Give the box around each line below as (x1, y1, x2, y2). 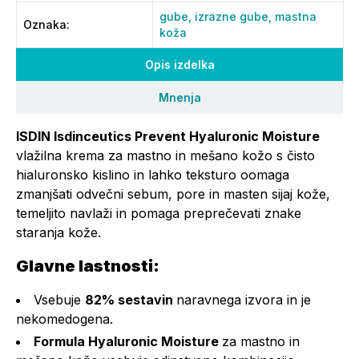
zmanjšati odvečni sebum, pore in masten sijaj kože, (16, 186, 330, 202)
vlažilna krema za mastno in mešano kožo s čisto (16, 147, 315, 163)
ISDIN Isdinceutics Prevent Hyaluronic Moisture (16, 128, 320, 144)
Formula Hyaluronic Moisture (34, 333, 222, 349)
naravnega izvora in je (176, 292, 311, 308)
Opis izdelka (144, 58, 215, 71)
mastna (275, 10, 317, 23)
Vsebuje (34, 292, 85, 308)
